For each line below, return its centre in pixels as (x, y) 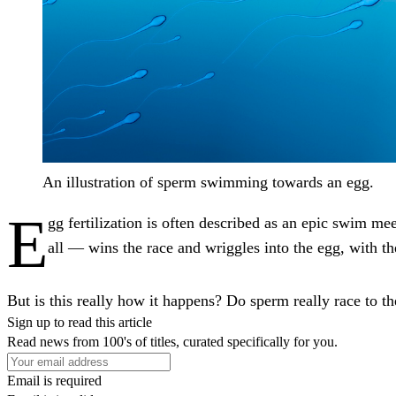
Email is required (54, 380)
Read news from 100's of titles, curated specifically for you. (172, 341)
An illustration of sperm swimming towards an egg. (208, 182)
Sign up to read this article (80, 322)
